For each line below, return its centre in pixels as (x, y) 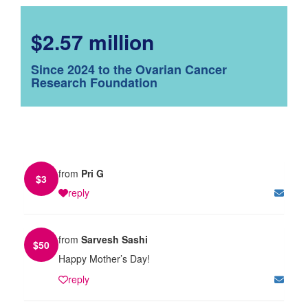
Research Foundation (94, 82)
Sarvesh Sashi (114, 239)
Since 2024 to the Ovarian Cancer (129, 69)
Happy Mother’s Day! (104, 258)
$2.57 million (92, 41)
